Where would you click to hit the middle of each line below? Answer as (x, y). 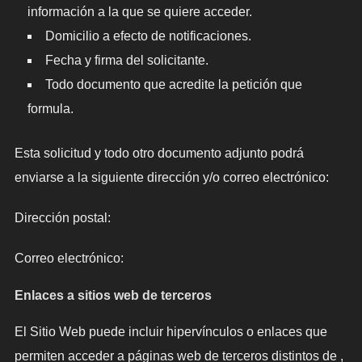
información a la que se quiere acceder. (139, 11)
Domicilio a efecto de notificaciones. (148, 36)
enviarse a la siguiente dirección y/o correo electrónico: (171, 177)
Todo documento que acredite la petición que (173, 84)
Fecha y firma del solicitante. (126, 60)
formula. (50, 108)
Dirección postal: (62, 217)
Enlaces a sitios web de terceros (113, 295)
